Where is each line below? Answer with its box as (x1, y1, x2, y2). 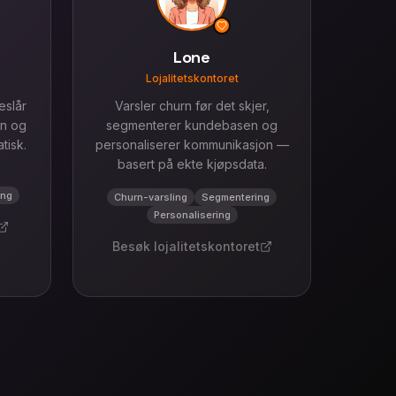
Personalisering (153, 209, 231, 221)
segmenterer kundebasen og (106, 118, 278, 133)
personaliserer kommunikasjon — (95, 137, 289, 152)
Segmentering (202, 191, 270, 203)
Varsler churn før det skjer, (114, 98, 270, 113)
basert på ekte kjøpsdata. (117, 156, 267, 171)
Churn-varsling (114, 191, 187, 203)
